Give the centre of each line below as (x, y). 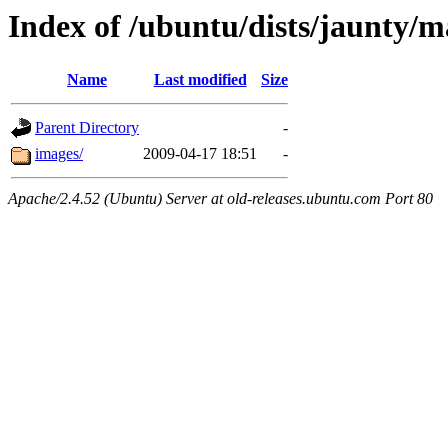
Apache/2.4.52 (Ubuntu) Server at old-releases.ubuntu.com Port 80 (220, 199)
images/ (59, 154)
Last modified (200, 80)
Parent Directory (87, 128)
